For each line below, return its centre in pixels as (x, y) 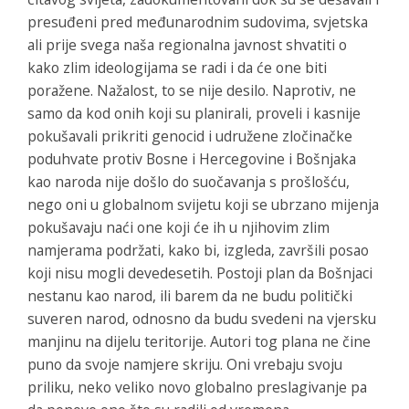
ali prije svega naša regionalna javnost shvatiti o (187, 44)
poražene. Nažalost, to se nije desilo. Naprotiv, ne (192, 90)
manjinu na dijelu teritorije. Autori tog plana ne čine (199, 341)
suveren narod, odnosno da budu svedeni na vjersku (202, 318)
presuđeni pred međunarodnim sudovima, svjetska (198, 21)
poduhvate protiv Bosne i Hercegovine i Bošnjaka (192, 158)
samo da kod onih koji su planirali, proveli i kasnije (194, 113)
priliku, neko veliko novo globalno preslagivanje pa (197, 387)
